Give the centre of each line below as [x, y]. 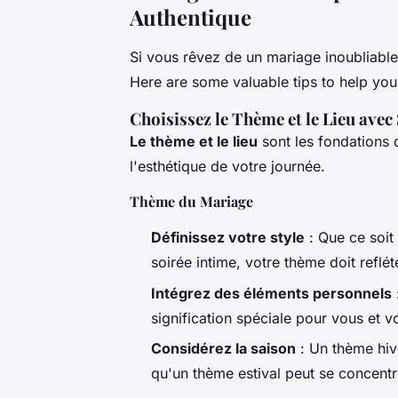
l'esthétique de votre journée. [227, 167]
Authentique [191, 17]
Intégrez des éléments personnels [271, 293]
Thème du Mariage [191, 202]
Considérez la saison [223, 348]
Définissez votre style [228, 238]
